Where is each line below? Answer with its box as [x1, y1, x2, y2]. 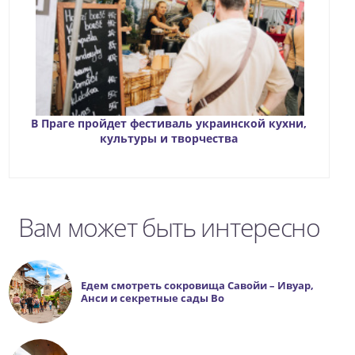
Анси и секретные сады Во [81, 291, 225, 306]
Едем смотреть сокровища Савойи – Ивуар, [81, 278, 315, 293]
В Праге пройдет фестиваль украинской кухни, [31, 116, 307, 132]
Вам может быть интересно [17, 210, 320, 245]
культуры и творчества [100, 131, 239, 147]
